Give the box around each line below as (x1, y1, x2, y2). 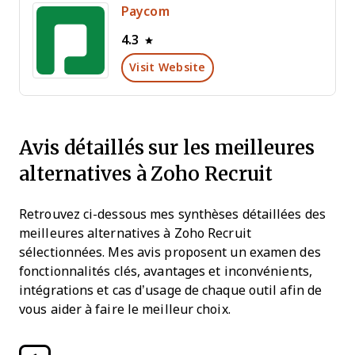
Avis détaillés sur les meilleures (19, 133, 315, 161)
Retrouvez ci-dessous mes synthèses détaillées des (19, 208, 326, 221)
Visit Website (129, 61, 206, 74)
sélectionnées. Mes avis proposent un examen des (19, 246, 321, 259)
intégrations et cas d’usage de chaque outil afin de (19, 284, 323, 297)
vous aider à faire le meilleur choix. (19, 303, 231, 316)
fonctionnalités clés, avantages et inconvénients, (19, 265, 312, 278)
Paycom (121, 5, 170, 18)
